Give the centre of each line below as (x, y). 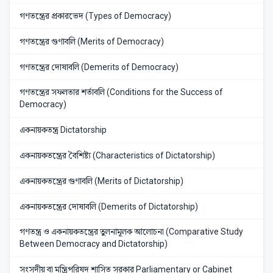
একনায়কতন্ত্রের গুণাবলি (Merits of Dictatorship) (101, 181)
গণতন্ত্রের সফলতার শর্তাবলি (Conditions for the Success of (121, 92)
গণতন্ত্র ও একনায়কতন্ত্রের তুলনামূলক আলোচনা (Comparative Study (131, 232)
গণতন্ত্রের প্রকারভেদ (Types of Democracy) (95, 16)
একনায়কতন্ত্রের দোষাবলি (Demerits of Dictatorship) (109, 206)
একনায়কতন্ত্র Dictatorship (63, 130)
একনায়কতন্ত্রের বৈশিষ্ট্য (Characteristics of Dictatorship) (117, 155)
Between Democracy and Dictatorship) (94, 244)
